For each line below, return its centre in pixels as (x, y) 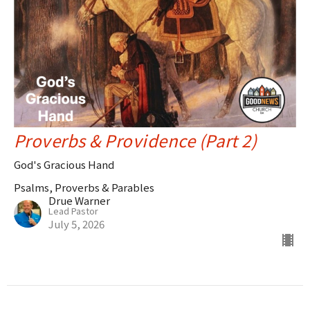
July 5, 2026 (76, 224)
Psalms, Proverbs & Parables (84, 188)
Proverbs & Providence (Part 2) (136, 140)
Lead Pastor (73, 211)
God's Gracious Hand (64, 165)
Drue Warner (79, 201)
